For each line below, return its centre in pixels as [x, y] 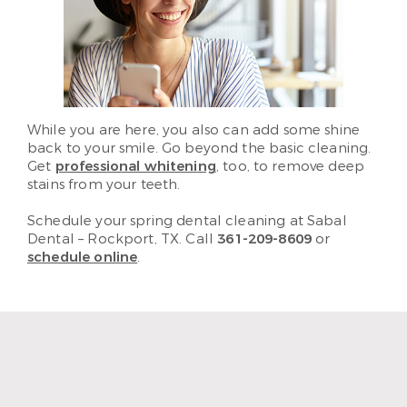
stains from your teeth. [104, 185]
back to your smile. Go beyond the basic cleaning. [199, 149]
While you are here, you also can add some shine [194, 130]
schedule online [83, 258]
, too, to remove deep [290, 167]
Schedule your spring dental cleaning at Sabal [187, 221]
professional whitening [135, 167]
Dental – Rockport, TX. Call [123, 239]
